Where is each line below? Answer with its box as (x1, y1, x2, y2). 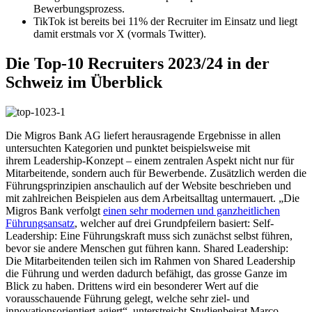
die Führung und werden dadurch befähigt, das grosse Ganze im (6, 267, 287, 280)
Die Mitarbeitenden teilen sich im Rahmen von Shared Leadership (6, 255, 295, 267)
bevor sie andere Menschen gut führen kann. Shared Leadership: (6, 242, 288, 255)
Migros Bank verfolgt (6, 205, 103, 217)
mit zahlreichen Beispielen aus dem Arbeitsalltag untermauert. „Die (6, 192, 299, 205)
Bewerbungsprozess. (33, 3, 125, 15)
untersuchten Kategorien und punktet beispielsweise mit (6, 142, 250, 155)
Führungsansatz (6, 217, 75, 230)
